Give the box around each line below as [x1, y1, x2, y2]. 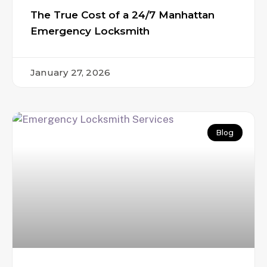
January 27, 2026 [30, 67, 111, 79]
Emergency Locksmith [30, 25, 150, 38]
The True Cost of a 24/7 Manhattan [30, 9, 215, 21]
